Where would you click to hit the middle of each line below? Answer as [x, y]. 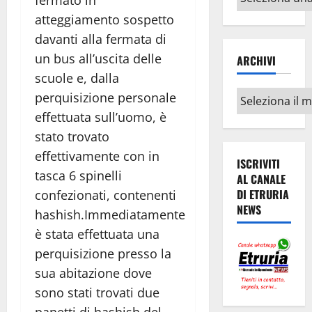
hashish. [60, 215]
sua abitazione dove [93, 273]
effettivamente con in [97, 156]
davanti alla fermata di [101, 39]
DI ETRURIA [263, 195]
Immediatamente [135, 215]
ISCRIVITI [258, 164]
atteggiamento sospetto [104, 20]
